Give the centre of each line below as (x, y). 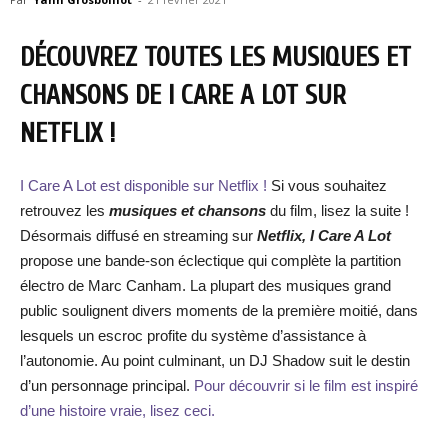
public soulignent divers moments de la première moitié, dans (219, 310)
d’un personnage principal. (107, 385)
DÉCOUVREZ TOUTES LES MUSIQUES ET (215, 57)
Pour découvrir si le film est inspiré (306, 385)
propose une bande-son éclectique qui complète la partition (210, 260)
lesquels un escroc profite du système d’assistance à (193, 335)
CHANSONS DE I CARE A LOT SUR (183, 95)
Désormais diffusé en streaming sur (138, 235)
